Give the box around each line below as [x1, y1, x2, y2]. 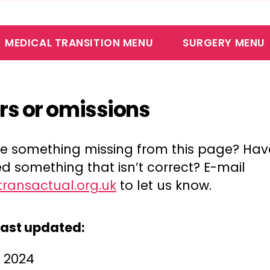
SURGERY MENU [183, 35, 265, 50]
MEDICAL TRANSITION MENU [5, 35, 154, 50]
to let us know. [116, 177, 212, 195]
